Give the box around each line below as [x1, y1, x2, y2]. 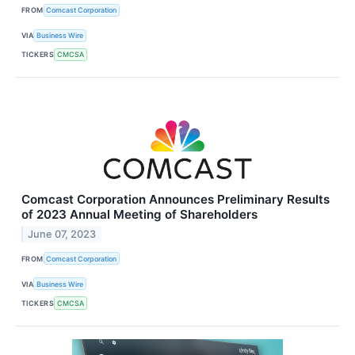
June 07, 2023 [28, 227, 97, 240]
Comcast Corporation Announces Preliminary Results [21, 192, 330, 208]
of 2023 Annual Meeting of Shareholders [21, 207, 258, 223]
